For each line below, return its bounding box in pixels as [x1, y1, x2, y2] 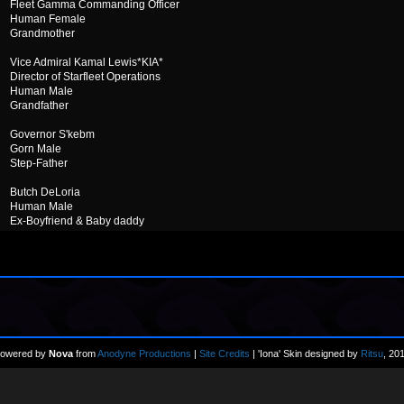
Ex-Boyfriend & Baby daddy [10, 215, 144, 227]
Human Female [10, 13, 86, 25]
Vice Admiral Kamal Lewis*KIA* [10, 56, 163, 69]
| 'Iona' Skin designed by [250, 348, 358, 359]
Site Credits [199, 348, 250, 359]
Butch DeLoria [10, 186, 80, 198]
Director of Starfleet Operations [10, 70, 161, 83]
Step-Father [10, 157, 68, 170]
